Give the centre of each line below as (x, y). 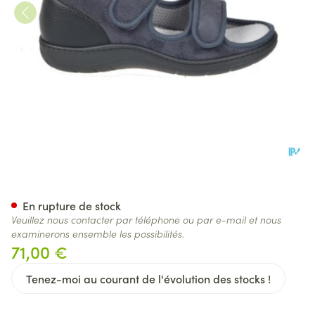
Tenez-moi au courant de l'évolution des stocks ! (148, 278)
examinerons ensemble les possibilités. (98, 233)
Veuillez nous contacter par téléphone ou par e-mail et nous (146, 219)
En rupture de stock (72, 205)
